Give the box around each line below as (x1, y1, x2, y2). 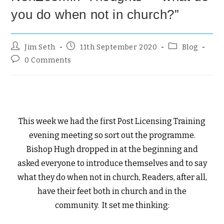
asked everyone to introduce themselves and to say (17, 158, 207, 168)
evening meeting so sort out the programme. (28, 130, 195, 140)
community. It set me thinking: (54, 200, 169, 210)
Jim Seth (24, 43, 55, 51)
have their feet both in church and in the (37, 186, 186, 196)
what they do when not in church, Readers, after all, (17, 172, 207, 182)
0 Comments (24, 56, 72, 64)
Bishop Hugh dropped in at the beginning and (26, 144, 198, 154)
